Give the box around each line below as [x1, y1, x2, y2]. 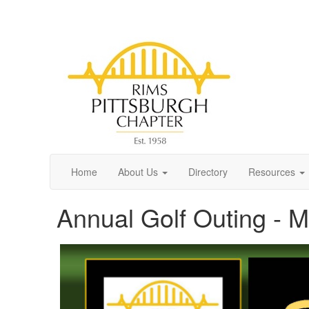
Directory [188, 165, 228, 179]
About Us [118, 165, 158, 179]
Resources [248, 165, 295, 179]
